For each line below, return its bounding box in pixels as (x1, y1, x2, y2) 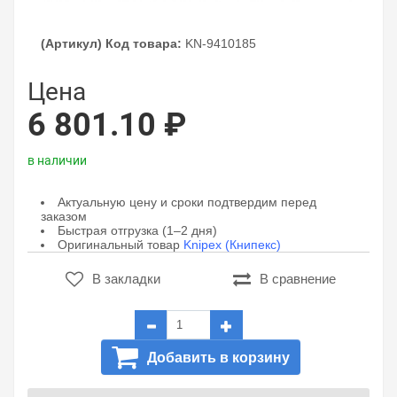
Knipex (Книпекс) (183, 237, 281, 252)
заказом (41, 209, 87, 223)
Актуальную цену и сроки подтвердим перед (58, 195, 316, 209)
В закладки (92, 271, 160, 286)
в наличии (27, 153, 87, 167)
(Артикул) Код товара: (41, 36, 182, 51)
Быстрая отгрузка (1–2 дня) (58, 223, 217, 237)
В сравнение (259, 271, 336, 286)
